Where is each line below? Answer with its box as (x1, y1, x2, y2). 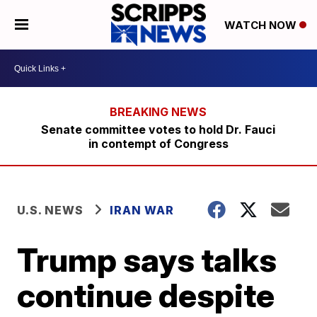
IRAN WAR (110, 203, 175, 217)
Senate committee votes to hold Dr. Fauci (41, 122, 276, 137)
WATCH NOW (224, 18, 299, 33)
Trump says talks (17, 240, 277, 279)
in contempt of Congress (88, 137, 229, 151)
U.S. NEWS (17, 203, 84, 217)
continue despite (17, 275, 275, 315)
